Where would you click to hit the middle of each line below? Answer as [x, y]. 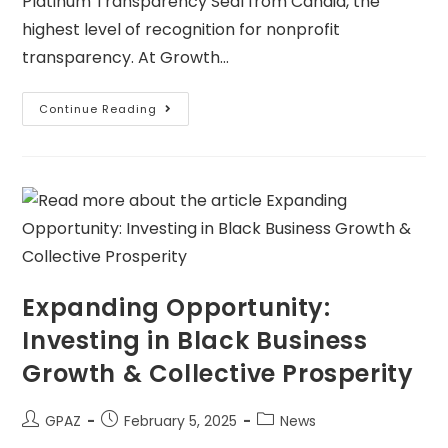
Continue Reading [98, 109]
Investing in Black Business [195, 341]
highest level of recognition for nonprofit [181, 30]
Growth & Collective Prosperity [218, 374]
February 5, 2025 [181, 421]
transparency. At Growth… [126, 58]
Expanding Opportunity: [176, 308]
